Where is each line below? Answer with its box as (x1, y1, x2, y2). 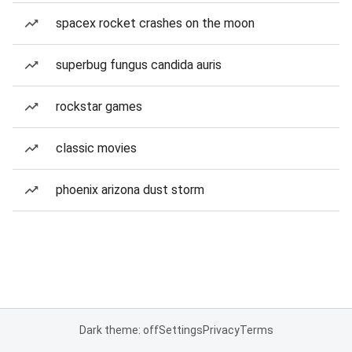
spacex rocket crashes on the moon (56, 16, 255, 31)
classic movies (56, 141, 137, 156)
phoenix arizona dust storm (56, 182, 204, 197)
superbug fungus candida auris (56, 57, 222, 72)
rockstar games (56, 99, 142, 114)
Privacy (202, 324, 240, 336)
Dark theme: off (79, 324, 159, 336)
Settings (158, 324, 203, 336)
